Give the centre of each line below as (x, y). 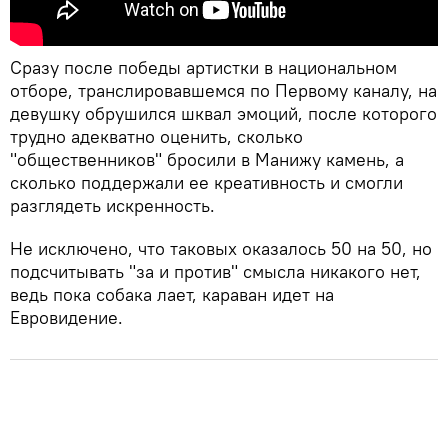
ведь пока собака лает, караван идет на (172, 294)
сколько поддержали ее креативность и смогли (206, 182)
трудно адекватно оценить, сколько (156, 136)
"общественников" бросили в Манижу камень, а (207, 159)
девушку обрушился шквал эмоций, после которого (223, 113)
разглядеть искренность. (112, 205)
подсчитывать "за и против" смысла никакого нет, (215, 271)
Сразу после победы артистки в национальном (203, 67)
